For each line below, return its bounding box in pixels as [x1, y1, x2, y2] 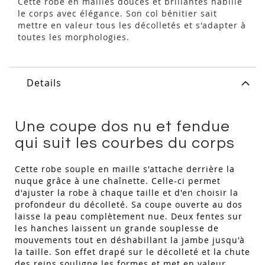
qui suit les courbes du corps [15, 135, 235, 151]
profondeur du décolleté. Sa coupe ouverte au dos [15, 199, 243, 211]
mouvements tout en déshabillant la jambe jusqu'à [15, 234, 245, 246]
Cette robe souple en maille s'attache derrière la [15, 163, 235, 175]
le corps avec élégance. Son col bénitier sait [18, 8, 217, 20]
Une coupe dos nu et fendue [15, 119, 230, 135]
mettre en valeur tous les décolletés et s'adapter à [18, 20, 246, 31]
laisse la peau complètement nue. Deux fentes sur [15, 211, 243, 222]
